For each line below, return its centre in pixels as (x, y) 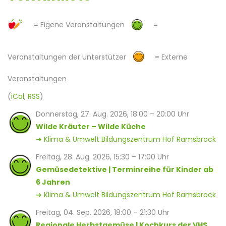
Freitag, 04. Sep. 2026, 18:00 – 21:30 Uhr (103, 212)
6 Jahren (53, 182)
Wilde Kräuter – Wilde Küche (91, 127)
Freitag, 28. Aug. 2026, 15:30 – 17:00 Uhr (102, 157)
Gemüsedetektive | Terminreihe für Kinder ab (125, 169)
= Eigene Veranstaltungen (82, 25)
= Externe (171, 57)
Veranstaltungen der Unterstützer (70, 57)
